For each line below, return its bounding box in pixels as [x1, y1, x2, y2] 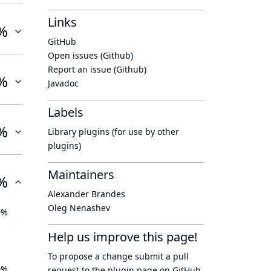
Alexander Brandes [48, 188, 125, 200]
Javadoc [48, 77, 79, 89]
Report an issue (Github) [48, 64, 146, 75]
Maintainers [48, 166, 114, 183]
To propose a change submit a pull [48, 250, 189, 262]
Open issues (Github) [48, 50, 133, 61]
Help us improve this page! [48, 229, 197, 245]
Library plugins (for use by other [48, 126, 179, 137]
